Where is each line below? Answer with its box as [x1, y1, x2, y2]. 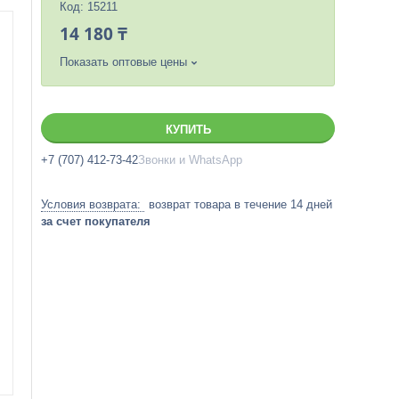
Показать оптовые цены [60, 55, 187, 69]
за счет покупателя [41, 215, 151, 228]
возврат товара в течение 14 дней [149, 198, 332, 211]
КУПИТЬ [165, 123, 211, 136]
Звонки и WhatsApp [138, 153, 242, 167]
